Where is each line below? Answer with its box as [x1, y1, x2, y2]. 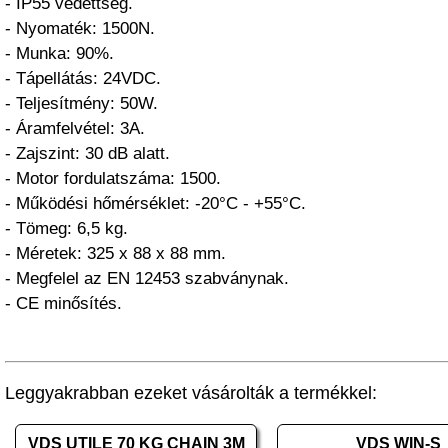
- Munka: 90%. [5, 44, 114, 63]
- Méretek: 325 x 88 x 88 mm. [5, 244, 226, 263]
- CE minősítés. [5, 294, 122, 313]
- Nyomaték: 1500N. [5, 19, 155, 38]
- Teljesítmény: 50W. [5, 94, 158, 113]
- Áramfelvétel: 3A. [5, 119, 145, 138]
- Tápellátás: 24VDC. [5, 69, 161, 88]
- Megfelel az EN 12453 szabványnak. [5, 269, 289, 288]
